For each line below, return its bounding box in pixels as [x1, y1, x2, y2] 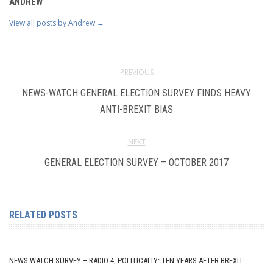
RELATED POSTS [9, 208, 77, 221]
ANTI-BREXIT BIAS [100, 103, 173, 115]
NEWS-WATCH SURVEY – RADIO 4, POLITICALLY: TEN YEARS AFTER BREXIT [9, 255, 243, 265]
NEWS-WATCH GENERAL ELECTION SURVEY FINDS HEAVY [22, 87, 251, 99]
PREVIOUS [119, 66, 154, 77]
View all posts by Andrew [9, 17, 97, 28]
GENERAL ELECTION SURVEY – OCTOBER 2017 [44, 156, 229, 168]
